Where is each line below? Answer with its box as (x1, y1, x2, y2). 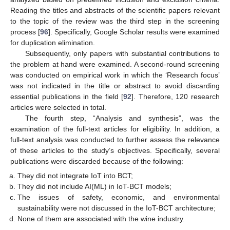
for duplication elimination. (10, 39, 95, 47)
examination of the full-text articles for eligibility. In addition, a (10, 125, 220, 133)
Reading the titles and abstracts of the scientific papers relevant (10, 6, 220, 15)
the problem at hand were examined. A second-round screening (10, 60, 220, 69)
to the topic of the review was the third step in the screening (10, 17, 220, 26)
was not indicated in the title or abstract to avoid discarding (10, 82, 220, 90)
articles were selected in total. (10, 103, 106, 112)
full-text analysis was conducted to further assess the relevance (10, 136, 220, 144)
